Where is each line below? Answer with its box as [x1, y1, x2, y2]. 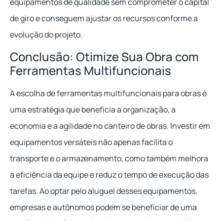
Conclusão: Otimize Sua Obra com [10, 48, 199, 65]
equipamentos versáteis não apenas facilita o [10, 137, 173, 148]
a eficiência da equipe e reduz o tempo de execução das [10, 169, 209, 181]
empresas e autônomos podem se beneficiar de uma [10, 202, 197, 213]
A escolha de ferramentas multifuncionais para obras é [10, 88, 207, 99]
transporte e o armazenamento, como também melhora [10, 153, 208, 164]
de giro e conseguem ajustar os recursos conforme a [10, 12, 198, 24]
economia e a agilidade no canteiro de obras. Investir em [10, 120, 210, 132]
